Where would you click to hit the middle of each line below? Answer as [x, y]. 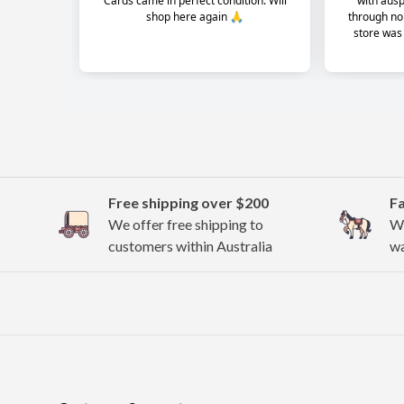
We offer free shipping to [186, 224]
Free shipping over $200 [188, 202]
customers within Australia [190, 245]
